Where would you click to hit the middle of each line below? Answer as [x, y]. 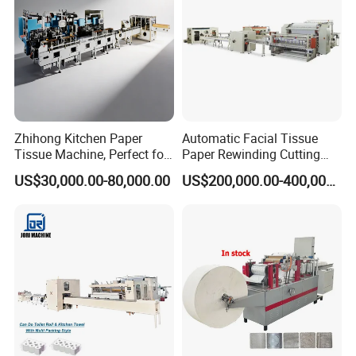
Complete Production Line [254, 186]
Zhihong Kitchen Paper [79, 138]
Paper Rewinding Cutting [251, 154]
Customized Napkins [73, 170]
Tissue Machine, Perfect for [91, 154]
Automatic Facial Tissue [250, 138]
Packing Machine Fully [245, 170]
